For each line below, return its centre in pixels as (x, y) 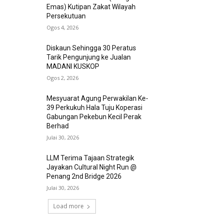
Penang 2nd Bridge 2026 (84, 177)
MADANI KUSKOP (73, 67)
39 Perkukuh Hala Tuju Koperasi (95, 108)
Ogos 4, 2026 (63, 28)
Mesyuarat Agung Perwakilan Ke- (98, 99)
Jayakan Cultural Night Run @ (92, 167)
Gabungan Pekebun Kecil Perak (94, 117)
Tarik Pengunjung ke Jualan (89, 57)
